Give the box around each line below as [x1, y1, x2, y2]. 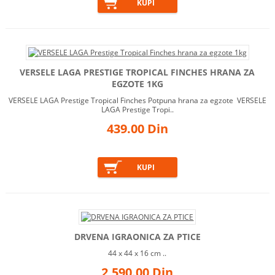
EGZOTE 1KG [111, 78, 163, 90]
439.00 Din [106, 120, 168, 137]
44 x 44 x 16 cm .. [108, 248, 167, 259]
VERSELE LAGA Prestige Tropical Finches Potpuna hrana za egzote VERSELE [8, 95, 266, 106]
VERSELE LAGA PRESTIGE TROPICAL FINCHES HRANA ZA [20, 66, 255, 79]
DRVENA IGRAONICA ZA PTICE [74, 231, 201, 243]
